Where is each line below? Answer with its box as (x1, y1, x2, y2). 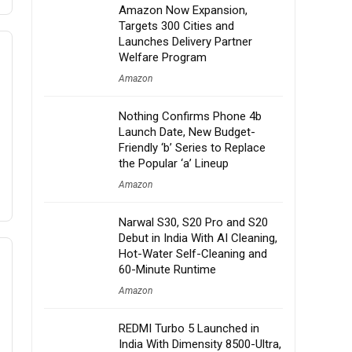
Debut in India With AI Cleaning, (119, 231, 277, 245)
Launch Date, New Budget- (119, 125, 255, 139)
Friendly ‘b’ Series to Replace (119, 141, 266, 155)
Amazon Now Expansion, (119, 3, 247, 17)
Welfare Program (119, 50, 207, 64)
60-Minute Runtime (119, 262, 216, 277)
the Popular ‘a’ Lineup (119, 156, 229, 170)
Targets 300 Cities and (119, 19, 234, 33)
